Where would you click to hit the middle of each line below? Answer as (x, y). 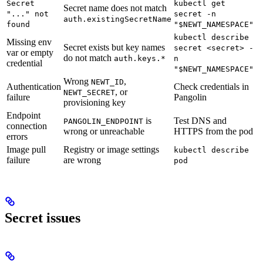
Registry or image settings (111, 149)
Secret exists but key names (114, 47)
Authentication (34, 86)
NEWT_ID (107, 82)
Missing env (29, 42)
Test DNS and (200, 120)
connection (27, 126)
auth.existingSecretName (117, 19)
